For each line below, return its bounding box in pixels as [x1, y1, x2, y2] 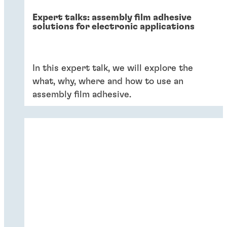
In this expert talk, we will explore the [32, 63, 193, 73]
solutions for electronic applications [32, 22, 195, 31]
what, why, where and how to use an [32, 77, 183, 86]
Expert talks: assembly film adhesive [32, 13, 192, 22]
